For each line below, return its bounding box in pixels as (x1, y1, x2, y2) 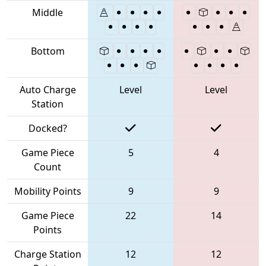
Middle (32, 5, 63, 19)
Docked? (28, 121, 67, 135)
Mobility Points (14, 184, 81, 198)
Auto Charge (19, 83, 76, 96)
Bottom (30, 44, 65, 58)
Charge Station (14, 247, 81, 261)
